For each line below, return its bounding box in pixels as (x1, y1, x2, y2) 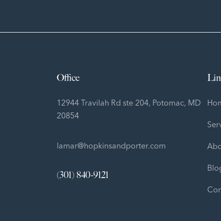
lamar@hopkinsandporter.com (57, 141, 166, 150)
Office (57, 72, 80, 83)
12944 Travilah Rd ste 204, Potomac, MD (57, 98, 201, 108)
